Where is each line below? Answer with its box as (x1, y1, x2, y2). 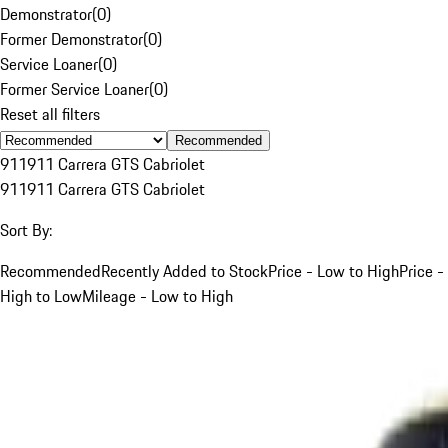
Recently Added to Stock (101, 258, 268, 283)
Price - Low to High (268, 258, 399, 283)
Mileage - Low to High (82, 283, 233, 308)
